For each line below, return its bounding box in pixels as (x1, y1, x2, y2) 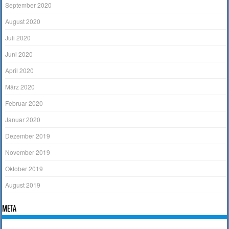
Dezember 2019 (5, 131, 51, 141)
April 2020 (5, 66, 34, 75)
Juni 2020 (5, 50, 33, 59)
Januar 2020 (5, 115, 41, 124)
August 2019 (5, 180, 41, 190)
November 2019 (5, 148, 51, 157)
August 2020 (5, 17, 41, 26)
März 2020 (5, 82, 35, 91)
